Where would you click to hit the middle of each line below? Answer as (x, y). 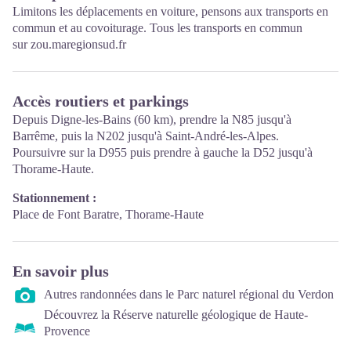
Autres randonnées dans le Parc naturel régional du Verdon (189, 294)
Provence (67, 331)
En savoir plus (61, 271)
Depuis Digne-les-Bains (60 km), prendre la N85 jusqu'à (152, 120)
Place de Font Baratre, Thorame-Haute (108, 215)
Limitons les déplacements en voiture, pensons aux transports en (170, 12)
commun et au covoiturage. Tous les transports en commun (157, 28)
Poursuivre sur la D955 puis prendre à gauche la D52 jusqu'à (163, 153)
